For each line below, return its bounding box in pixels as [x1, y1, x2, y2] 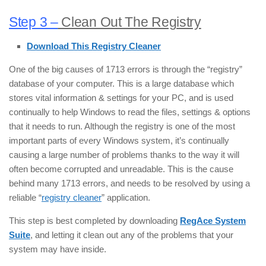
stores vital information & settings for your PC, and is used [9, 93, 233, 103]
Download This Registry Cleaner [27, 41, 161, 52]
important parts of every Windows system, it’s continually [9, 135, 229, 146]
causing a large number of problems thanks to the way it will [9, 150, 239, 160]
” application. [102, 192, 150, 203]
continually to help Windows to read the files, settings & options [9, 107, 251, 118]
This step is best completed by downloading [9, 216, 180, 226]
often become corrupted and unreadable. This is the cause [9, 164, 233, 175]
